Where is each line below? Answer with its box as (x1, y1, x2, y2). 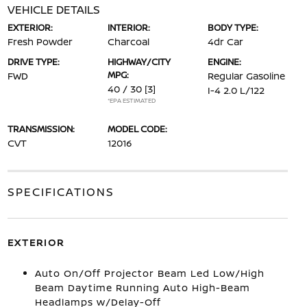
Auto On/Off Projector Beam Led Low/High (34, 267, 265, 280)
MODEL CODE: (107, 123, 167, 135)
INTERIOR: (107, 21, 150, 34)
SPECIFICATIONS (7, 184, 114, 199)
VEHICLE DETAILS (7, 2, 100, 17)
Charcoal (107, 35, 149, 48)
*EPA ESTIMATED (107, 96, 156, 105)
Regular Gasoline (208, 69, 286, 82)
